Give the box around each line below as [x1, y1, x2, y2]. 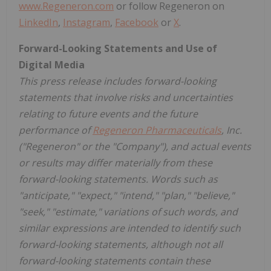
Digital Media [19, 57, 85, 71]
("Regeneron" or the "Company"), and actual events [19, 139, 251, 153]
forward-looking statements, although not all [19, 237, 223, 251]
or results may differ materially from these [19, 155, 212, 169]
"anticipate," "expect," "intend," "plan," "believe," [19, 188, 234, 202]
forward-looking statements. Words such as [19, 172, 218, 186]
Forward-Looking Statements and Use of [19, 41, 217, 55]
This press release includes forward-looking [19, 74, 217, 88]
